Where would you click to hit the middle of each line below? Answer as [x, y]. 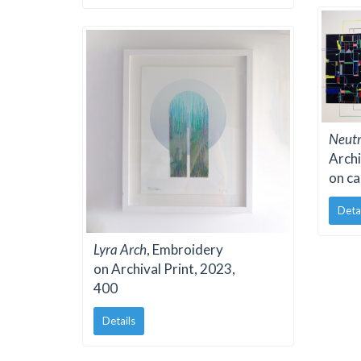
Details [119, 320]
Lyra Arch [120, 250]
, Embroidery [185, 250]
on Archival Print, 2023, [164, 269]
